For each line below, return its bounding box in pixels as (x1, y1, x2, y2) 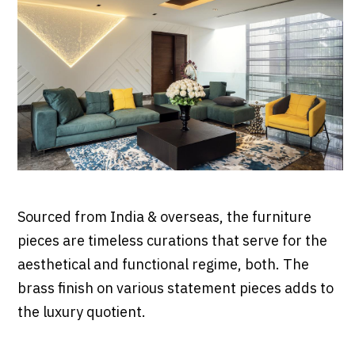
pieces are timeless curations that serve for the (17, 230, 327, 254)
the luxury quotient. (17, 301, 146, 326)
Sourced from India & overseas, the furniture (17, 206, 311, 231)
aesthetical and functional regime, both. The (17, 254, 309, 278)
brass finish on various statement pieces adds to (17, 277, 334, 302)
